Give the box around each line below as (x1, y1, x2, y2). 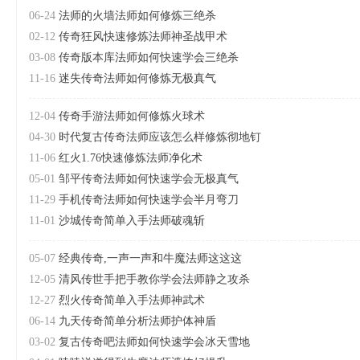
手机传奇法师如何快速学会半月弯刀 (59, 194, 239, 206)
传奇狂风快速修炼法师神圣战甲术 (59, 31, 227, 43)
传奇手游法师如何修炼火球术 (59, 110, 205, 122)
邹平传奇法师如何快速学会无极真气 (59, 173, 239, 185)
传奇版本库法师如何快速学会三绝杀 (59, 51, 239, 63)
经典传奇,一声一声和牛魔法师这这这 (59, 252, 242, 264)
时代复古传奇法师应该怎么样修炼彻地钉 (59, 131, 261, 143)
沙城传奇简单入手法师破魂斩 (59, 215, 205, 227)
